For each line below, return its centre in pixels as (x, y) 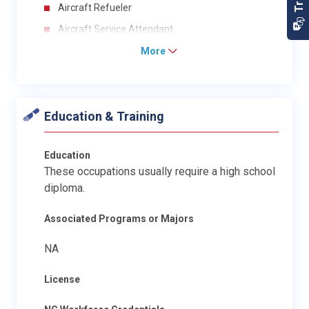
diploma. (64, 188)
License (62, 279)
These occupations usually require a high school (160, 171)
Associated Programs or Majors (119, 218)
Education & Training (104, 116)
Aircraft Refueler (95, 7)
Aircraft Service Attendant (116, 29)
